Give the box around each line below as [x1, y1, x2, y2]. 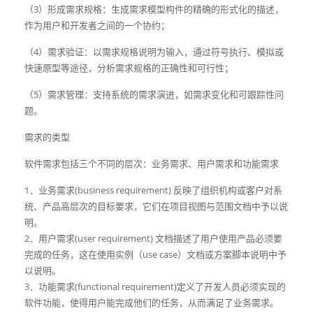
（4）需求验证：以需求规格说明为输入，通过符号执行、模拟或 [24, 45, 284, 58]
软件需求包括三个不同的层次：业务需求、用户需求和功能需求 [24, 157, 279, 170]
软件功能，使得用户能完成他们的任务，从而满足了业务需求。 [24, 296, 279, 309]
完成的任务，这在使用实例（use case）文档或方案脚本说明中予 [24, 248, 286, 261]
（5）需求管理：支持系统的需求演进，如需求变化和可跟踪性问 [24, 88, 284, 101]
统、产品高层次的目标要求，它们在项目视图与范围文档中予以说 [24, 200, 288, 212]
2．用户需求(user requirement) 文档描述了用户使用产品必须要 [24, 232, 282, 245]
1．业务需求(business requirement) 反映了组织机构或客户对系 [24, 184, 282, 196]
